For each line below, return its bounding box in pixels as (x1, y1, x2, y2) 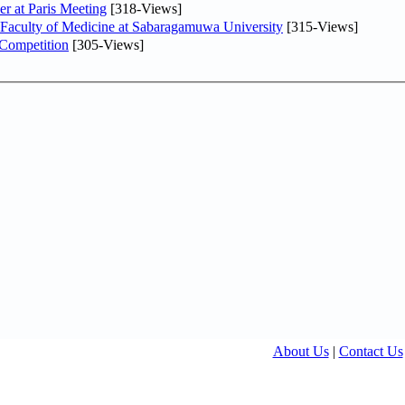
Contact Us (338, 344, 403, 359)
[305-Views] (69, 36, 144, 52)
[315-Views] (283, 18, 358, 34)
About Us (272, 344, 329, 359)
